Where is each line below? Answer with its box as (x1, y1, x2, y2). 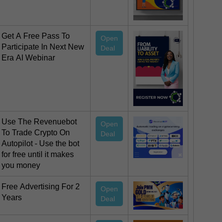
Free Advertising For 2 (1, 182, 80, 191)
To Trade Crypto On (1, 128, 70, 137)
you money (1, 161, 40, 170)
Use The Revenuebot (1, 117, 77, 126)
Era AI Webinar (1, 54, 55, 62)
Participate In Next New (1, 43, 84, 52)
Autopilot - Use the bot (1, 139, 79, 148)
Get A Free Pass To (1, 32, 70, 41)
